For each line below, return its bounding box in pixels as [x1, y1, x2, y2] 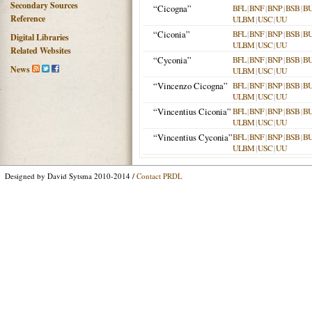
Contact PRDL [136, 171, 182, 181]
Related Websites [10, 45, 71, 56]
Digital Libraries [10, 31, 69, 43]
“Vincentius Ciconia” [153, 105, 231, 118]
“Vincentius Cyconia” [153, 131, 233, 143]
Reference [10, 13, 45, 24]
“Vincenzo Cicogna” [153, 79, 228, 92]
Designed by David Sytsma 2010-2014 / [5, 171, 136, 181]
